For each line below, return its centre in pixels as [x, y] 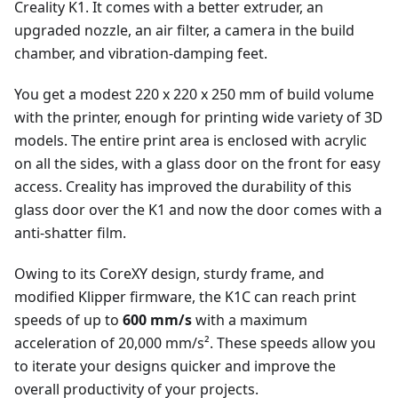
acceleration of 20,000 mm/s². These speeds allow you [195, 343]
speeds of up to [68, 320]
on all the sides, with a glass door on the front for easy [197, 164]
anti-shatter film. [70, 233]
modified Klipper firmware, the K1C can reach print [185, 297]
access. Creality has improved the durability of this [183, 187]
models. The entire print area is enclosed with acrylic [191, 141]
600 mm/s [157, 320]
